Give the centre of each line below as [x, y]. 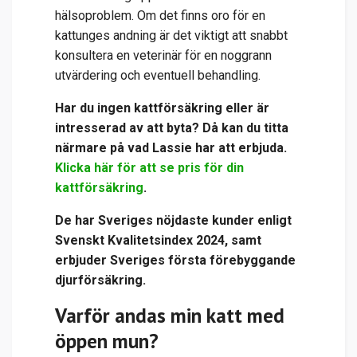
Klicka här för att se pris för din [149, 167]
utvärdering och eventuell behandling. [158, 75]
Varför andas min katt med [170, 315]
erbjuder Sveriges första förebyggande [175, 260]
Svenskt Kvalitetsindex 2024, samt [158, 240]
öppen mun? [107, 340]
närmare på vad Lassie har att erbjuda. [171, 147]
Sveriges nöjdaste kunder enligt [195, 220]
